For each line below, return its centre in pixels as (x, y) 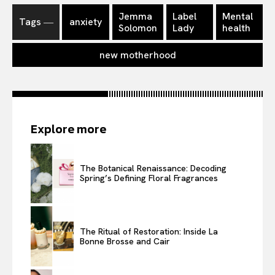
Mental (237, 16)
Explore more (68, 129)
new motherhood (137, 55)
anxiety (85, 22)
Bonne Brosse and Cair (125, 241)
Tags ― (36, 21)
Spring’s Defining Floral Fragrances (149, 178)
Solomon (137, 28)
